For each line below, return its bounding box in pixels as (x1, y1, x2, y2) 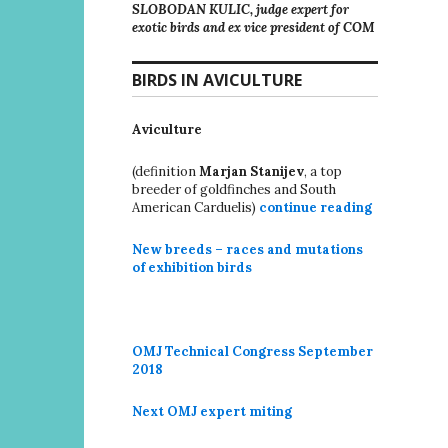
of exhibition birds (132, 258, 252, 276)
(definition (132, 162, 199, 180)
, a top (304, 162, 342, 180)
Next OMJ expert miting (132, 402, 292, 420)
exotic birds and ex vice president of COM (132, 18, 375, 36)
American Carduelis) (132, 198, 259, 216)
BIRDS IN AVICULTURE (132, 68, 302, 91)
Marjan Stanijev (199, 162, 304, 180)
